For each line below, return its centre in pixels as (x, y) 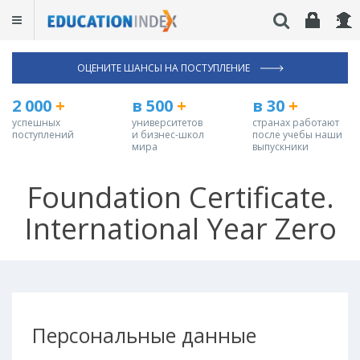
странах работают (295, 123)
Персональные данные (144, 335)
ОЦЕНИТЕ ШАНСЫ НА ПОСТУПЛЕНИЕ (164, 68)
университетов (168, 123)
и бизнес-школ (168, 135)
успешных (36, 123)
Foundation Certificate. (180, 197)
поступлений (43, 135)
